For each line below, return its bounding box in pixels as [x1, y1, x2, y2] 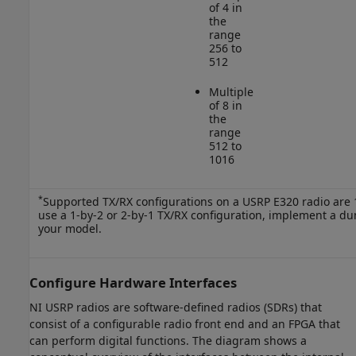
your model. [37, 221, 102, 236]
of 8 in [208, 98, 242, 113]
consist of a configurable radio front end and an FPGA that [29, 316, 340, 332]
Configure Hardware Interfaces [29, 273, 237, 292]
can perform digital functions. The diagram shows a [29, 333, 307, 349]
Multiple [208, 84, 253, 99]
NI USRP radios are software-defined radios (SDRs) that [29, 300, 322, 315]
